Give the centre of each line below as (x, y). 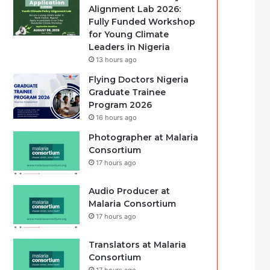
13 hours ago (117, 60)
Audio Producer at (130, 191)
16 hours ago (117, 118)
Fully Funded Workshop (142, 22)
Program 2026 (121, 105)
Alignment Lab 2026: (135, 9)
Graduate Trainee (127, 92)
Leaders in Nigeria (130, 47)
